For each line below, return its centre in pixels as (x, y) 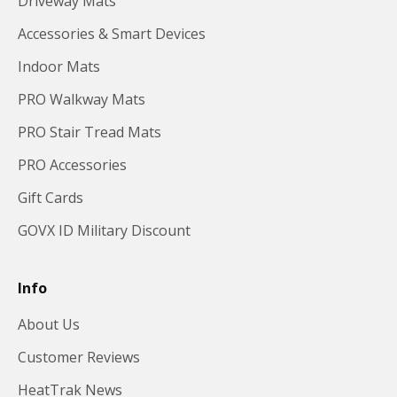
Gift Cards (51, 197)
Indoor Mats (59, 66)
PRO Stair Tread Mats (90, 132)
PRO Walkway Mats (82, 99)
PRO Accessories (72, 164)
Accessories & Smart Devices (112, 33)
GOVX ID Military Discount (104, 230)
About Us (49, 324)
